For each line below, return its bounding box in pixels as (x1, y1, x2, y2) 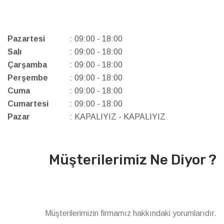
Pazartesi (7, 34, 45, 43)
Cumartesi (7, 99, 48, 108)
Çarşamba (7, 60, 47, 69)
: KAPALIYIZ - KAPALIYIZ (70, 112, 165, 121)
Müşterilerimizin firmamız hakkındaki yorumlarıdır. (45, 209, 216, 217)
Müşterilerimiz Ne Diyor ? (49, 151, 216, 168)
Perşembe (7, 73, 48, 82)
